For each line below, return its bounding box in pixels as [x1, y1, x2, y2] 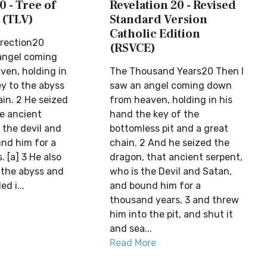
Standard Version [110, 12, 208, 27]
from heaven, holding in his [110, 94, 233, 105]
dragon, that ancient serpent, [110, 151, 243, 163]
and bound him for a [110, 180, 201, 191]
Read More [110, 237, 157, 249]
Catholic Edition [110, 26, 201, 42]
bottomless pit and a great [110, 123, 229, 134]
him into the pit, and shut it [110, 209, 234, 220]
